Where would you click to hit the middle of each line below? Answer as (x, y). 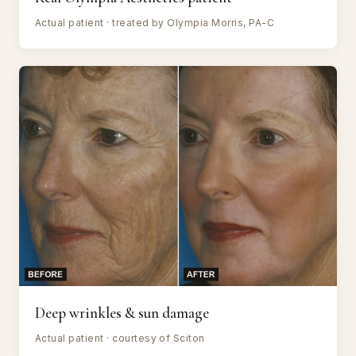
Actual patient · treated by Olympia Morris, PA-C (155, 23)
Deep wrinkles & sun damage (122, 312)
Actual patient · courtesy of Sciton (120, 338)
